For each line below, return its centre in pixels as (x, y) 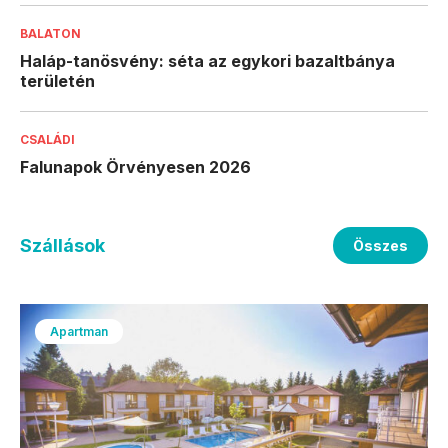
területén (57, 81)
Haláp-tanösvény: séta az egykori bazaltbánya (207, 61)
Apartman (79, 331)
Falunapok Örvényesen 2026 (135, 167)
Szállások (62, 245)
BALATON (50, 33)
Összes (380, 245)
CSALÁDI (47, 139)
